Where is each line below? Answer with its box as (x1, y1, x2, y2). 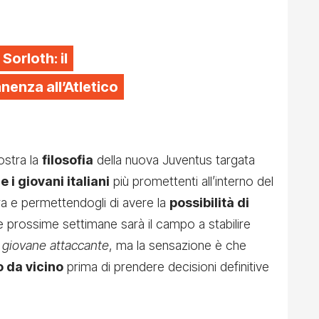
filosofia (42, 152, 93, 168)
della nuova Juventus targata (93, 152, 255, 168)
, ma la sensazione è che (109, 238, 246, 253)
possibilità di (169, 195, 249, 211)
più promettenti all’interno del (110, 174, 273, 189)
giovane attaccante (2, 238, 109, 253)
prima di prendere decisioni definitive (63, 259, 269, 275)
